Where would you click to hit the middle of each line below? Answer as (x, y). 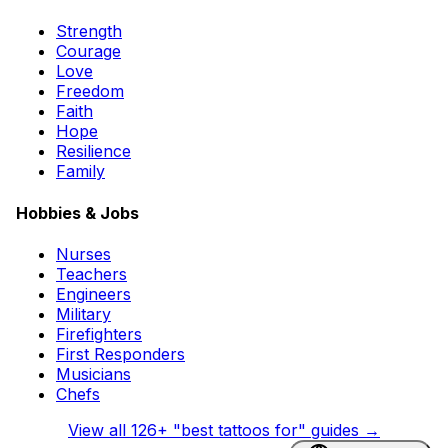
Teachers (91, 273)
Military (83, 313)
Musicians (93, 373)
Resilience (93, 151)
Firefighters (99, 333)
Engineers (93, 293)
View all (99, 429)
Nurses (83, 253)
